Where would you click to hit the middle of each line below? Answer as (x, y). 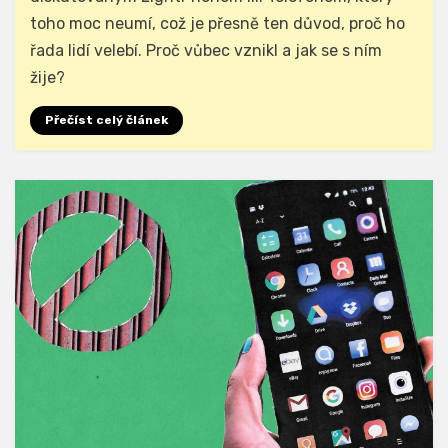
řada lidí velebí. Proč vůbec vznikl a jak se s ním (206, 51)
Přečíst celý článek (106, 120)
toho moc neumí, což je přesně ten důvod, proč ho (217, 24)
